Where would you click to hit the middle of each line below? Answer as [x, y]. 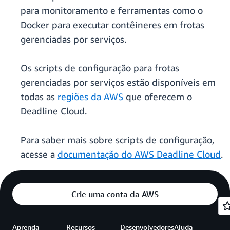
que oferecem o [158, 97]
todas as [39, 97]
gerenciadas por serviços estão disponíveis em [118, 82]
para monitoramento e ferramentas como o [112, 11]
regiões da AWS [90, 97]
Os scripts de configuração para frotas [100, 68]
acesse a [39, 154]
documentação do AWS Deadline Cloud [139, 154]
